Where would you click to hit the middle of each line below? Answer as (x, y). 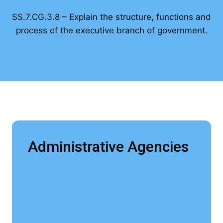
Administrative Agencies (108, 147)
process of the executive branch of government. (111, 31)
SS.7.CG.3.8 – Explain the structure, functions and (111, 17)
